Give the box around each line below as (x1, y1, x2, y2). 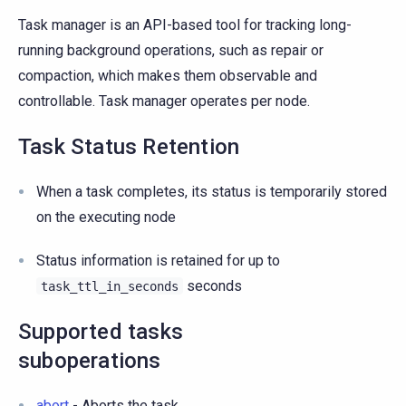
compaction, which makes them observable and (18, 66, 317, 84)
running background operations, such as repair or (18, 41, 324, 59)
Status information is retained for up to (36, 251, 280, 269)
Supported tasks (18, 318, 183, 344)
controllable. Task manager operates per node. (18, 92, 310, 110)
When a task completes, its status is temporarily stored (36, 182, 387, 200)
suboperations (18, 347, 161, 373)
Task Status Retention (18, 133, 240, 159)
